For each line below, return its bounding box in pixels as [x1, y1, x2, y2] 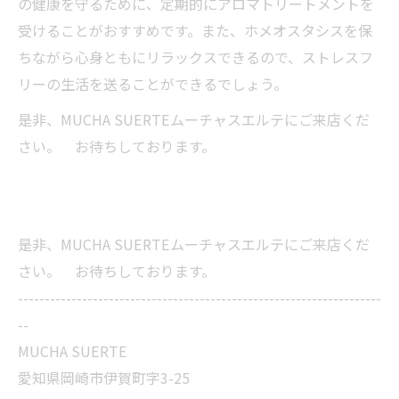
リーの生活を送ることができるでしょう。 [18, 73, 288, 94]
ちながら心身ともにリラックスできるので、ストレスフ [18, 46, 373, 68]
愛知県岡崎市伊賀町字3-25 [18, 367, 190, 388]
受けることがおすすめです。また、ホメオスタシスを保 [18, 20, 372, 41]
